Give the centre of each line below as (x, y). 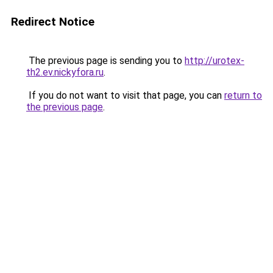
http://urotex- (214, 61)
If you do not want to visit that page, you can (125, 95)
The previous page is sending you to (105, 61)
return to (243, 95)
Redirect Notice (53, 22)
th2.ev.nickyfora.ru (65, 72)
